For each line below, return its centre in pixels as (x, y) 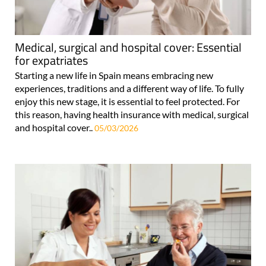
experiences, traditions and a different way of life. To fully (129, 88)
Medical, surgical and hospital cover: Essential (128, 47)
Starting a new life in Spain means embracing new (114, 75)
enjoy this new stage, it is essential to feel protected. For (127, 102)
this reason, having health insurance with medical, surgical (132, 115)
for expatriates (51, 61)
